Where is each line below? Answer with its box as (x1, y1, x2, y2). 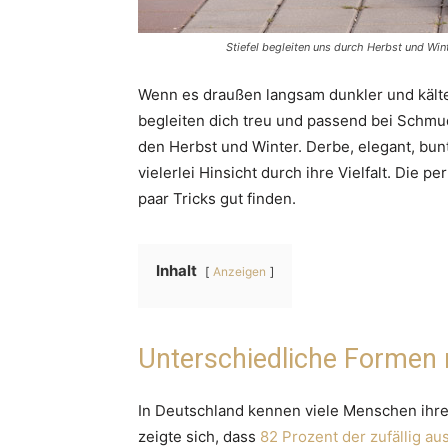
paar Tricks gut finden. (138, 188, 296, 208)
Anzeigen (213, 263, 266, 279)
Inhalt (156, 260, 197, 280)
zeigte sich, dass (138, 426, 260, 446)
